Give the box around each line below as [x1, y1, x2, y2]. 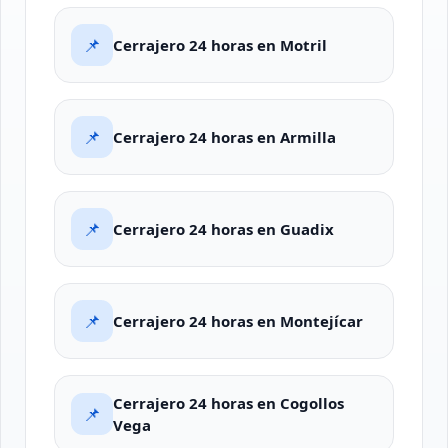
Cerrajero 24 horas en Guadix [113, 219, 334, 239]
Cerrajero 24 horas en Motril [113, 35, 327, 55]
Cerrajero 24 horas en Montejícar [113, 311, 363, 331]
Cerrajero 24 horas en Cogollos [113, 393, 344, 413]
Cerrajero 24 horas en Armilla [113, 127, 336, 147]
